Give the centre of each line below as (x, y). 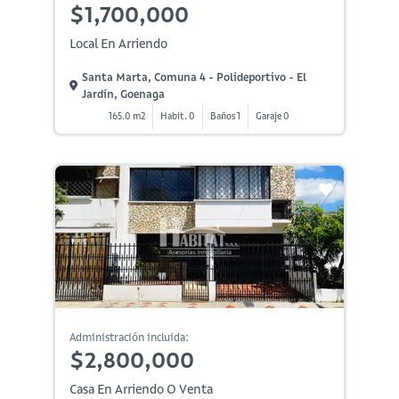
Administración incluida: (129, 337)
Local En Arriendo (118, 43)
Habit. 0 (178, 116)
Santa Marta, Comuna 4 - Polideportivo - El (194, 77)
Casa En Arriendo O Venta (141, 389)
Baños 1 (226, 116)
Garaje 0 (273, 116)
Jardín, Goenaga (123, 94)
